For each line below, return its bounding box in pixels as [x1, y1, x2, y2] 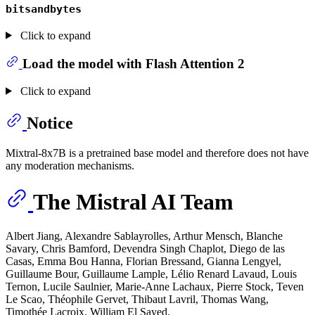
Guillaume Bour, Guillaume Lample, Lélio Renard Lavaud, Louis [6, 268, 297, 281]
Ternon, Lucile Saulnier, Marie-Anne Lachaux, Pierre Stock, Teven [6, 281, 304, 293]
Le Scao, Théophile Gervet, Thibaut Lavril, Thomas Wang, [6, 293, 269, 306]
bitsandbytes [6, 2, 82, 15]
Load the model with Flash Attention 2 [22, 56, 245, 72]
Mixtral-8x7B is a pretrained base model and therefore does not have [6, 146, 309, 159]
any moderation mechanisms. [6, 159, 134, 172]
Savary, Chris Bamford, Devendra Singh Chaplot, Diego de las [6, 243, 285, 255]
